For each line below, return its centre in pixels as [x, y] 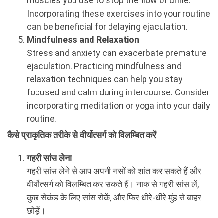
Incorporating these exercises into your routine [118, 13]
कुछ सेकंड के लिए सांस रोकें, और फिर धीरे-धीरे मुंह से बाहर [114, 198]
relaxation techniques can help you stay [105, 79]
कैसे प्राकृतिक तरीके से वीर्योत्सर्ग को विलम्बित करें [82, 135]
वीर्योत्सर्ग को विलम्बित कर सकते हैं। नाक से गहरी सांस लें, [113, 184]
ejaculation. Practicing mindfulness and [104, 66]
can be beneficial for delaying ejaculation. [107, 26]
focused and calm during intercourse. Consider [118, 92]
